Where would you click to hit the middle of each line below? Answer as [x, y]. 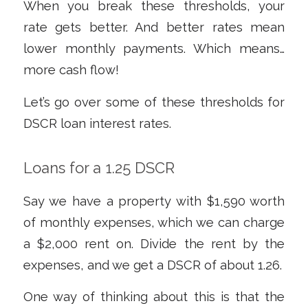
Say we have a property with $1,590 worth [154, 201]
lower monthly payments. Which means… [154, 49]
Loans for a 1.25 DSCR [99, 168]
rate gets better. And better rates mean [154, 27]
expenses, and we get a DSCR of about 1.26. [152, 265]
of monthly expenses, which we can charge [154, 222]
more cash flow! [71, 70]
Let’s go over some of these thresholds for [154, 102]
